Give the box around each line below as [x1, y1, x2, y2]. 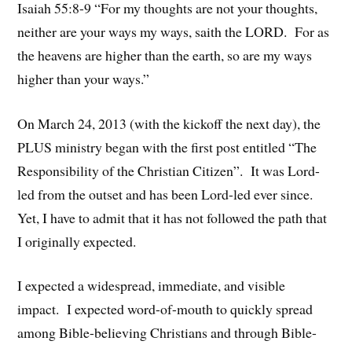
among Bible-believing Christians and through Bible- [17, 323, 317, 343]
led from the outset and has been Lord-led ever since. [17, 184, 318, 203]
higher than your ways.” [17, 68, 150, 88]
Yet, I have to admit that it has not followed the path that [17, 207, 328, 227]
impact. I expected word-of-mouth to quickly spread [17, 299, 313, 319]
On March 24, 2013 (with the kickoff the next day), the [17, 113, 321, 133]
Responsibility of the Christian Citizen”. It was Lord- [17, 160, 321, 180]
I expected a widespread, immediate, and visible [17, 276, 286, 295]
